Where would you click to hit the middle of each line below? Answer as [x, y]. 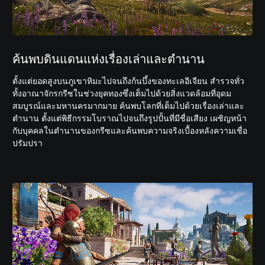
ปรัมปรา [28, 143]
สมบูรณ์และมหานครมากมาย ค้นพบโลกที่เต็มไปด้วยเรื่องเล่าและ [128, 106]
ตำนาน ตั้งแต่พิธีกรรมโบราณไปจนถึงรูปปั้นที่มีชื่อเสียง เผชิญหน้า [130, 118]
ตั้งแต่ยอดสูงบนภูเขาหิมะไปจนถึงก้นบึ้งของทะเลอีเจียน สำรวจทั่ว [128, 81]
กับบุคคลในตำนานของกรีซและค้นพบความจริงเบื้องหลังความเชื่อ [130, 130]
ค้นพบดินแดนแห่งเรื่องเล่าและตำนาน [109, 59]
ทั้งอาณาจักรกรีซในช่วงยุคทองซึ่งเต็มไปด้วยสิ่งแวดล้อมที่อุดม [122, 93]
